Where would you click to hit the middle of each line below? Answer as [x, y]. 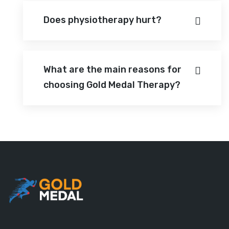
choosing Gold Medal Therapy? [112, 85]
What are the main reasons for [112, 69]
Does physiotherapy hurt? [102, 20]
